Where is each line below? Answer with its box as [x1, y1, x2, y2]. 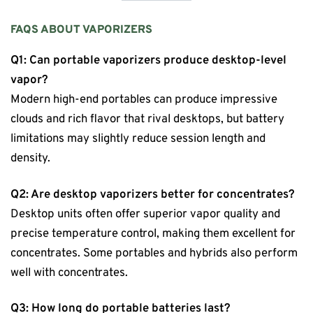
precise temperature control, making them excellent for [10, 226, 296, 241]
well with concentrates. [10, 265, 128, 280]
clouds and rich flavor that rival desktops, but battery [10, 112, 284, 127]
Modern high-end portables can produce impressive [10, 92, 277, 108]
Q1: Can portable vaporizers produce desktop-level [10, 53, 286, 68]
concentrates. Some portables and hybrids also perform [10, 245, 298, 261]
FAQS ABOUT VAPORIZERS [10, 22, 152, 37]
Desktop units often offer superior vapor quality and [10, 206, 280, 221]
